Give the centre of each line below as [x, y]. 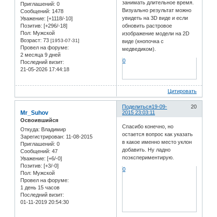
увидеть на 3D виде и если [155, 18]
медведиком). [139, 49]
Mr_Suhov [34, 113]
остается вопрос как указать [158, 134]
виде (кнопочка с [143, 41]
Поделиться [137, 106]
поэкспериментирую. [148, 158]
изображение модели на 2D [156, 33]
